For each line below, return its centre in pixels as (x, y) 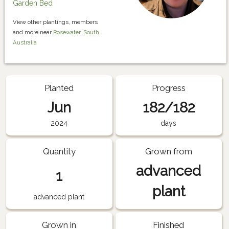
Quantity (59, 152)
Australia (25, 42)
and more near (33, 32)
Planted (59, 88)
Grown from (168, 152)
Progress (168, 88)
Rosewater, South (76, 32)
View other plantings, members (55, 22)
